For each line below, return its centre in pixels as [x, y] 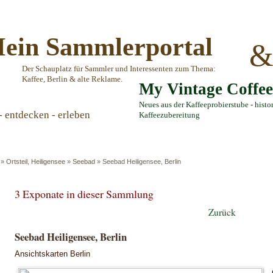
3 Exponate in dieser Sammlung [84, 194]
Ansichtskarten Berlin [52, 253]
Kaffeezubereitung [169, 115]
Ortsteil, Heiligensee [36, 161]
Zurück [222, 212]
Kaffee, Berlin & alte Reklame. [72, 79]
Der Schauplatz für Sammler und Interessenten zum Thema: [119, 69]
